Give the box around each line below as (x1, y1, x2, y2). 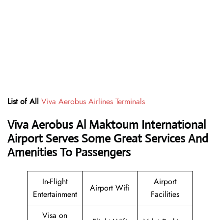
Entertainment (32, 189, 77, 200)
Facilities (151, 189, 179, 200)
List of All (7, 96, 39, 108)
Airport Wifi (90, 182, 130, 194)
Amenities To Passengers (7, 145, 131, 160)
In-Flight (42, 176, 68, 188)
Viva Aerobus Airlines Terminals (41, 96, 145, 108)
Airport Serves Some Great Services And (7, 131, 208, 146)
